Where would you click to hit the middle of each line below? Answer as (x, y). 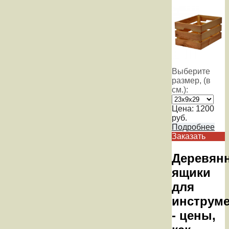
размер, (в (191, 81)
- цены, (194, 215)
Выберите (191, 72)
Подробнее (193, 127)
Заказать (189, 136)
